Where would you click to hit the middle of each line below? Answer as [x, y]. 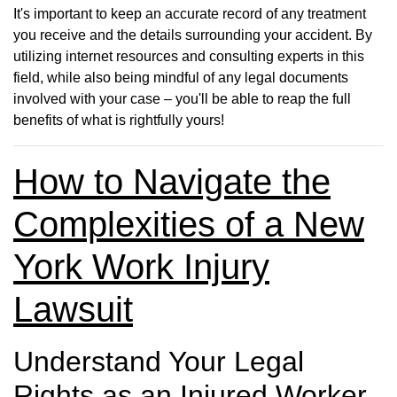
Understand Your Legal [159, 361]
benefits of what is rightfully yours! [119, 120]
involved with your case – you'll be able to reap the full [182, 98]
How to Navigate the [172, 181]
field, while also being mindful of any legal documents [181, 77]
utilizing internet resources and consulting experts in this [189, 56]
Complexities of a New [189, 224]
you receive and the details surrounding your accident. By [193, 35]
